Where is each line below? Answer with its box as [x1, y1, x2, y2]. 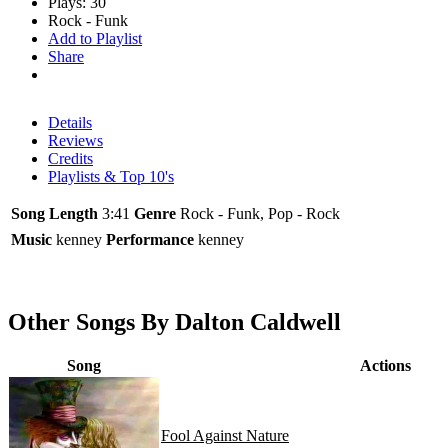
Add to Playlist [48, 29, 142, 47]
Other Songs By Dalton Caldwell [8, 308, 341, 335]
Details [48, 113, 92, 131]
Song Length [11, 204, 98, 222]
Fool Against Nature [161, 426, 289, 444]
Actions [360, 356, 411, 374]
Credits [48, 149, 93, 167]
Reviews [48, 131, 103, 149]
